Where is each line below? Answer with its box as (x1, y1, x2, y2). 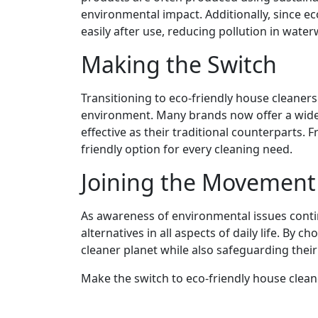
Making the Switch (81, 49, 277, 80)
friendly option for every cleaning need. (81, 141, 292, 158)
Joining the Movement (81, 167, 316, 198)
